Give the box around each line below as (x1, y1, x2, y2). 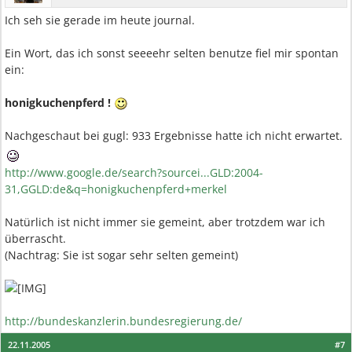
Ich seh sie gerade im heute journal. (5, 13, 195, 27)
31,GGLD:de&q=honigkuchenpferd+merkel (5, 181, 227, 196)
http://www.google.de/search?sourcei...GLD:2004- (5, 165, 263, 180)
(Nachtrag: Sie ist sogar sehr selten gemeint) (5, 247, 238, 262)
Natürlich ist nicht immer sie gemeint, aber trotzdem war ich (5, 214, 325, 229)
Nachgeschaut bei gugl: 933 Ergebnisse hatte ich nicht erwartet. (5, 128, 343, 143)
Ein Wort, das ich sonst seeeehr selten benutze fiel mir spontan (5, 46, 339, 60)
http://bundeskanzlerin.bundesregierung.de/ (5, 313, 242, 328)
